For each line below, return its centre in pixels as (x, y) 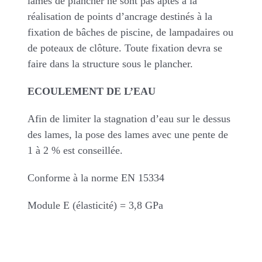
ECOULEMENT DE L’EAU (91, 91)
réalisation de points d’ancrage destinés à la (120, 16)
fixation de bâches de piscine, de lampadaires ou (130, 32)
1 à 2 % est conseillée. (75, 150)
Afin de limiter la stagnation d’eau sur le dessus (129, 118)
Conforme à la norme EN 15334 (96, 177)
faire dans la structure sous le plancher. (110, 63)
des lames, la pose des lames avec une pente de (127, 134)
